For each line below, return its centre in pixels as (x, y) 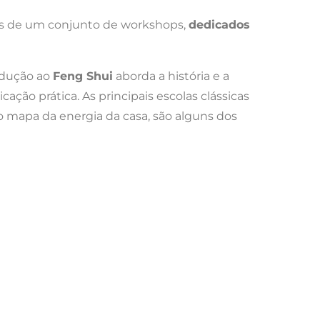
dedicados (219, 24)
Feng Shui (83, 76)
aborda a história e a (171, 76)
